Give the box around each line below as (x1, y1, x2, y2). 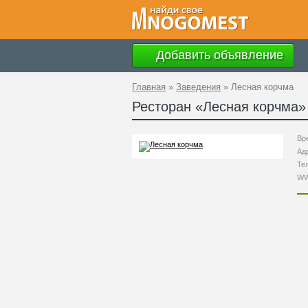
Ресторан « (132, 99, 203, 114)
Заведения (176, 82, 221, 92)
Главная (132, 82, 166, 92)
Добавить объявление (153, 47, 283, 62)
